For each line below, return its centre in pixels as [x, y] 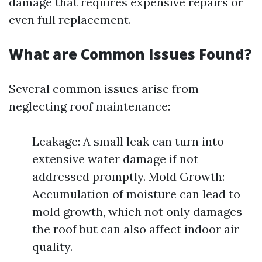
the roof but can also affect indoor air [136, 229]
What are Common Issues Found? [130, 54]
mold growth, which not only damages [137, 211]
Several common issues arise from [104, 89]
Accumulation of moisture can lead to [136, 194]
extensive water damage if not [115, 159]
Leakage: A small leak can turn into [128, 141]
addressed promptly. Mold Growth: [128, 176]
